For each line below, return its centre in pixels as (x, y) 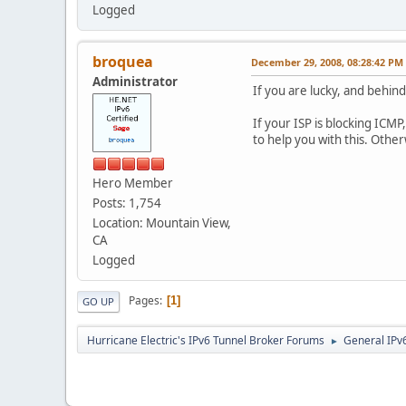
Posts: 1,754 (127, 203)
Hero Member (133, 183)
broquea (123, 61)
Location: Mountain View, (162, 222)
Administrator (135, 81)
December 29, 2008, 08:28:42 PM (327, 62)
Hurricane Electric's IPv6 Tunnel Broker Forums (206, 340)
